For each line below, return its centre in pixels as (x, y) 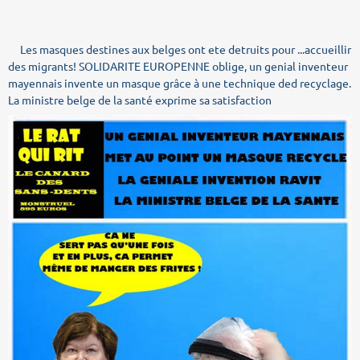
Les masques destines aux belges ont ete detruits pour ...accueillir (180, 49)
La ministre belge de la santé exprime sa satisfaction (140, 99)
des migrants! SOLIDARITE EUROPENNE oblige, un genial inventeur (178, 65)
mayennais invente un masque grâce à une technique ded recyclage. (180, 82)
